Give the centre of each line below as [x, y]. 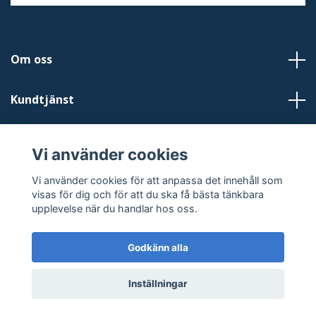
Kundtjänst [42, 99]
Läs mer [33, 140]
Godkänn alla [158, 247]
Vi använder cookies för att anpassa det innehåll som [157, 180]
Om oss [31, 59]
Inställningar [158, 284]
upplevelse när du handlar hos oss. [114, 208]
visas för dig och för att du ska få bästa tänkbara [147, 194]
